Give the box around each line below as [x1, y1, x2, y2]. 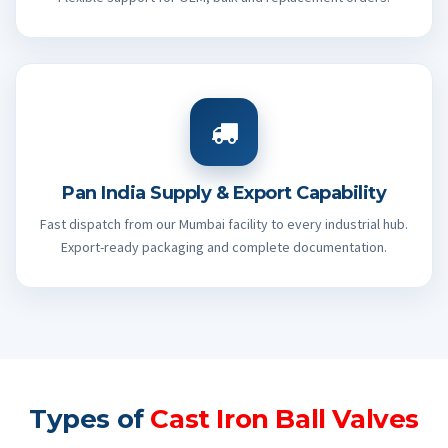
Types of [28, 403, 151, 436]
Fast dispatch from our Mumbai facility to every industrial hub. [40, 215, 408, 234]
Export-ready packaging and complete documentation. [61, 238, 387, 257]
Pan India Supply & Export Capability [62, 182, 386, 205]
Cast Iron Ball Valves [150, 403, 419, 436]
